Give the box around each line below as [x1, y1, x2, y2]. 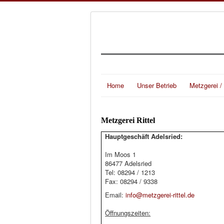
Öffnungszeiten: [105, 208, 151, 218]
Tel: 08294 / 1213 [105, 167, 155, 177]
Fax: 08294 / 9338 [105, 176, 158, 186]
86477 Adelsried [105, 158, 152, 168]
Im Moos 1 [105, 149, 136, 159]
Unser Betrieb [137, 80, 176, 90]
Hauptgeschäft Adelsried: [105, 131, 183, 141]
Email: [105, 190, 126, 200]
